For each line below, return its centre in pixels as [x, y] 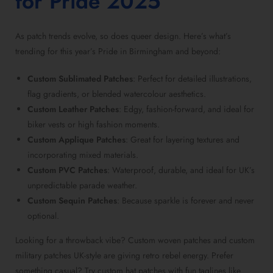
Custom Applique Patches [76, 140]
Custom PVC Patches [67, 170]
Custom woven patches [169, 240]
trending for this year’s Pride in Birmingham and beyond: [118, 51]
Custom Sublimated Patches [80, 79]
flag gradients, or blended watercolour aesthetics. [117, 94]
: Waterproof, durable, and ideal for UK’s [181, 170]
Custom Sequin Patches [72, 201]
